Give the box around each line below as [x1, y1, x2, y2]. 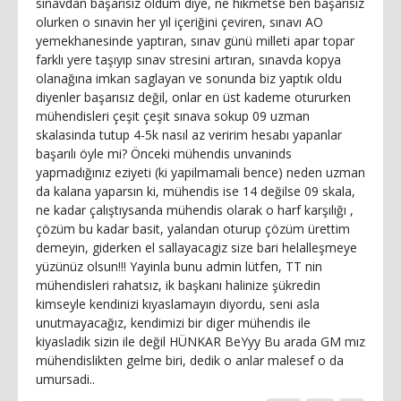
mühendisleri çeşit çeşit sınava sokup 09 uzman [36, 107, 310, 124]
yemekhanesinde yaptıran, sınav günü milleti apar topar [36, 31, 354, 49]
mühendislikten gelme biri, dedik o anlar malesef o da [36, 351, 344, 369]
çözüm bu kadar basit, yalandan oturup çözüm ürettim [36, 219, 350, 237]
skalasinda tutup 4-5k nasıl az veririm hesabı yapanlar [36, 125, 342, 143]
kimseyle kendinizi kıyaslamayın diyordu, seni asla [36, 294, 320, 312]
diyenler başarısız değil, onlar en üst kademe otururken [36, 88, 351, 106]
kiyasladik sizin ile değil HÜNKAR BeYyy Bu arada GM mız [36, 332, 365, 350]
